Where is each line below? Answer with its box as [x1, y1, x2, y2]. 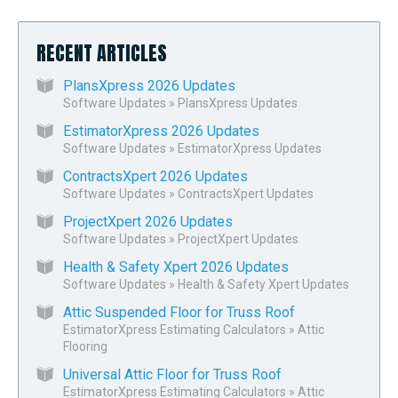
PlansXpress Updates [178, 95, 298, 110]
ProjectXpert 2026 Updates [63, 212, 233, 230]
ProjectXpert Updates [178, 231, 298, 246]
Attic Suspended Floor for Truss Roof [63, 303, 295, 321]
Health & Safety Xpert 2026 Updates [63, 258, 289, 275]
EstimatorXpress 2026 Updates [63, 122, 259, 139]
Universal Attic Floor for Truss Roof [63, 365, 282, 383]
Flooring [63, 338, 107, 354]
